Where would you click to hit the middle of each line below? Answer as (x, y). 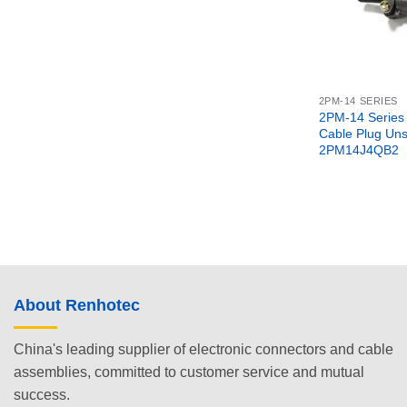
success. (42, 394)
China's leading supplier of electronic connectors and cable (203, 349)
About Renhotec (77, 306)
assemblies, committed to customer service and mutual (189, 372)
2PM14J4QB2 (358, 150)
